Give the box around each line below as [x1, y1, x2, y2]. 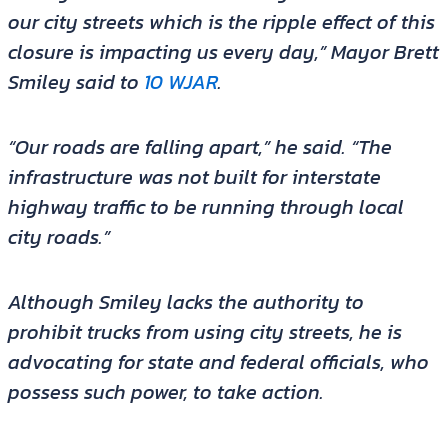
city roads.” [7, 222, 110, 253]
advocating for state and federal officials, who [7, 347, 429, 378]
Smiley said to [7, 67, 144, 98]
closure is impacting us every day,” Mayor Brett [7, 37, 439, 68]
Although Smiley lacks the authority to [7, 287, 364, 318]
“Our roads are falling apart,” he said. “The [7, 132, 392, 163]
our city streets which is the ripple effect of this [7, 7, 435, 38]
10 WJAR [143, 67, 218, 98]
